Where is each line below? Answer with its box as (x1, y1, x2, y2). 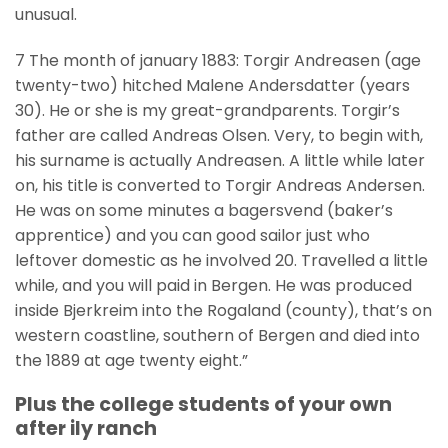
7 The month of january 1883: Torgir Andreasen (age (15, 48, 421, 72)
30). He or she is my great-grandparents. (15, 98, 337, 122)
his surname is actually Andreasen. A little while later (15, 148, 425, 172)
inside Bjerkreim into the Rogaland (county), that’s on (15, 298, 432, 322)
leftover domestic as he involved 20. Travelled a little (15, 248, 428, 272)
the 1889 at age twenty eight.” (15, 348, 248, 372)
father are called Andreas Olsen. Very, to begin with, (15, 123, 423, 147)
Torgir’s (337, 98, 400, 122)
